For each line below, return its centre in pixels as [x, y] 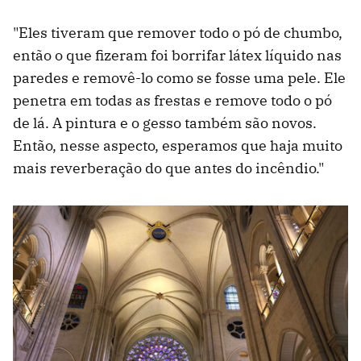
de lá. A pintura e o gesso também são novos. [165, 122]
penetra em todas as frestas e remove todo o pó [172, 100]
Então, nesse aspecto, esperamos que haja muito [178, 145]
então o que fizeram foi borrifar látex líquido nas [177, 55]
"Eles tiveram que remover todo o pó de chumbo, [178, 32]
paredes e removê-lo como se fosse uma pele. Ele [179, 77]
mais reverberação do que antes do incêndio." [168, 168]
